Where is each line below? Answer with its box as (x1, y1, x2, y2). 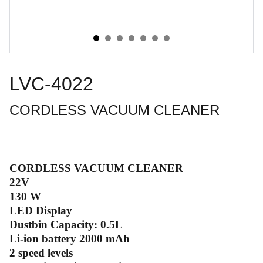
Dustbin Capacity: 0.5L (9, 218, 123, 231)
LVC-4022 (9, 73, 93, 95)
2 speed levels (9, 247, 73, 259)
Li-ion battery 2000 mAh (9, 232, 130, 245)
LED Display (9, 204, 72, 217)
